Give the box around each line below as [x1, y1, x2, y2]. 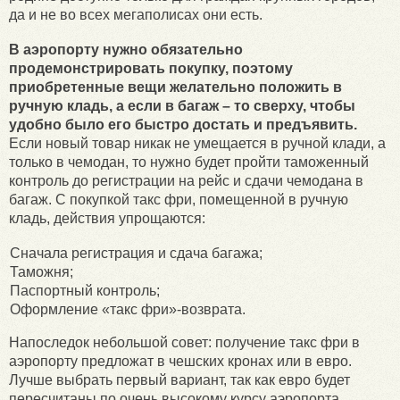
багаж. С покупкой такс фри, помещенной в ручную [9, 192, 348, 208]
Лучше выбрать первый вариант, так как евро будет [9, 372, 350, 388]
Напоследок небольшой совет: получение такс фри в [9, 335, 360, 351]
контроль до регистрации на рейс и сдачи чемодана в [9, 173, 363, 189]
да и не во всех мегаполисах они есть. [9, 7, 262, 23]
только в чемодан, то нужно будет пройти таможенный [9, 154, 369, 171]
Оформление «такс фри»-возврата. [10, 302, 246, 318]
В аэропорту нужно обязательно [9, 42, 243, 58]
